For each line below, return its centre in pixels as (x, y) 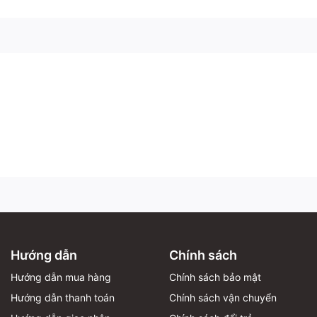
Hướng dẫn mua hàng (61, 277)
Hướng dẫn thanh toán (63, 297)
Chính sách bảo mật (215, 277)
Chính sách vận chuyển (223, 297)
